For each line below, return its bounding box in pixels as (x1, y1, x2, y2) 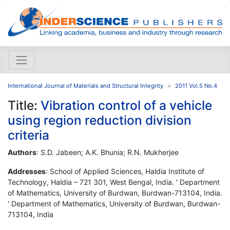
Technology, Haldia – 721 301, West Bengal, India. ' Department (8, 177, 220, 186)
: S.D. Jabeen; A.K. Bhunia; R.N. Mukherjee (36, 147, 179, 157)
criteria (8, 127, 49, 143)
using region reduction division (8, 112, 191, 128)
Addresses (8, 166, 46, 176)
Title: (8, 97, 41, 113)
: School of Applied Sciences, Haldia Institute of (46, 166, 204, 176)
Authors (8, 147, 36, 157)
